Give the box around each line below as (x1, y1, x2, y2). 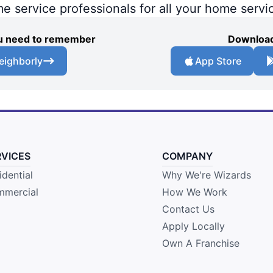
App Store (195, 54, 241, 67)
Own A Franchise (161, 236, 239, 249)
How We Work (161, 185, 227, 198)
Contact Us (161, 202, 214, 215)
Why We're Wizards (161, 168, 251, 181)
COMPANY (161, 149, 213, 162)
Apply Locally (161, 219, 225, 232)
